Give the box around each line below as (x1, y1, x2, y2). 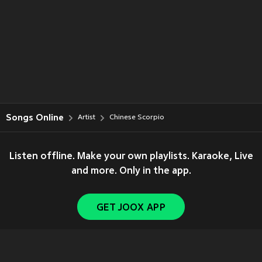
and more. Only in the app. (71, 166, 191, 177)
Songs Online (6, 112, 64, 123)
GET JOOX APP (96, 203, 166, 213)
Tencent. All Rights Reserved (120, 252, 226, 260)
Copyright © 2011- (36, 252, 103, 260)
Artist (78, 113, 95, 122)
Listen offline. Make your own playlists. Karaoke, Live (9, 151, 253, 162)
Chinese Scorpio (109, 113, 164, 122)
